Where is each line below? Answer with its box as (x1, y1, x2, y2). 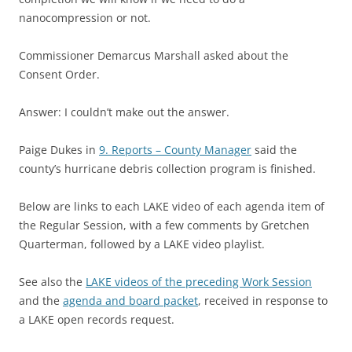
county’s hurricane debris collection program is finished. (19, 161, 316, 176)
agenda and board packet (63, 293, 198, 308)
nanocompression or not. (19, 10, 151, 25)
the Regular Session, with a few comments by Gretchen (19, 218, 310, 233)
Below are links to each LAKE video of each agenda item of (19, 199, 324, 214)
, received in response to (198, 293, 328, 308)
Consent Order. (19, 67, 100, 82)
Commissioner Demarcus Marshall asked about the (19, 48, 288, 63)
